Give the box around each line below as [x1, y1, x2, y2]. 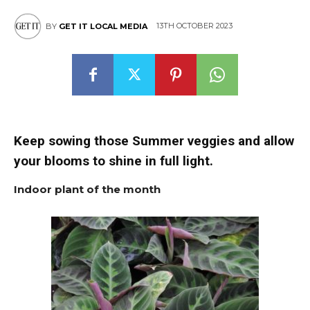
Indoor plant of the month [14, 183, 161, 196]
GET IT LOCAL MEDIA [59, 21, 147, 31]
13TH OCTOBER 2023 [156, 21, 232, 31]
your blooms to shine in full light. [14, 153, 213, 169]
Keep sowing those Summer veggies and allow [14, 133, 294, 149]
